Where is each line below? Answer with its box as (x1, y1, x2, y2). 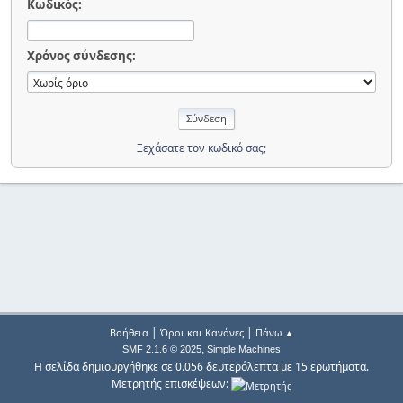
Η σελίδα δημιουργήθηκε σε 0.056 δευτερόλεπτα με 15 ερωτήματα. (34, 359, 369, 375)
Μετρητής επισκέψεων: (112, 376, 231, 392)
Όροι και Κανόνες (159, 326, 244, 340)
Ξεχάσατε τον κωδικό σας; (137, 139, 266, 156)
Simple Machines (207, 344, 281, 355)
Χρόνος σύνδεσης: (27, 48, 136, 64)
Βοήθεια (109, 326, 148, 340)
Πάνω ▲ (255, 326, 294, 340)
